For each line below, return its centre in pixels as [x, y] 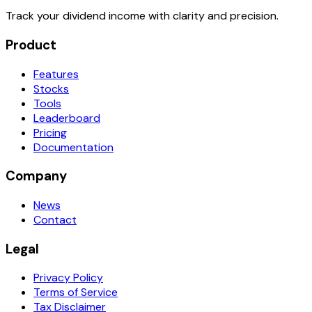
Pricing [50, 132]
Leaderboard [67, 118]
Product [31, 45]
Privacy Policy [68, 278]
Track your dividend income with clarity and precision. [142, 16]
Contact [55, 220]
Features [56, 74]
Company [36, 176]
